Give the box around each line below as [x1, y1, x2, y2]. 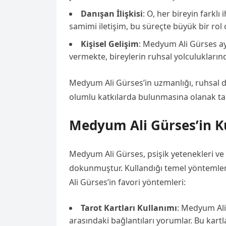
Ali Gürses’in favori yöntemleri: [69, 177, 186, 188]
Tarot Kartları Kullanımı [81, 202, 177, 213]
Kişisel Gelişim [81, 38, 139, 49]
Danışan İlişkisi [81, 8, 143, 19]
